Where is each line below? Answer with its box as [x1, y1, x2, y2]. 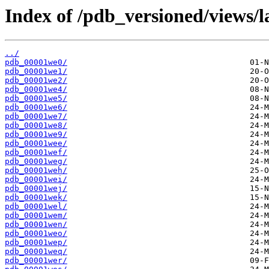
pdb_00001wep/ [5, 238, 67, 247]
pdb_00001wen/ [5, 220, 67, 229]
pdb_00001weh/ [5, 166, 67, 175]
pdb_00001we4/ [5, 85, 67, 94]
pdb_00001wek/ [5, 193, 67, 202]
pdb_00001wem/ [5, 211, 67, 220]
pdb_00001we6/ [5, 103, 67, 112]
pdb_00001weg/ [5, 157, 67, 166]
